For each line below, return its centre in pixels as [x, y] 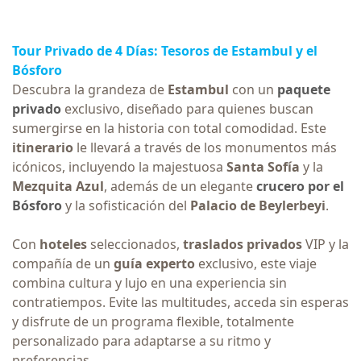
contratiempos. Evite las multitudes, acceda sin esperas [180, 302]
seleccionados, [137, 244]
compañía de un [63, 263]
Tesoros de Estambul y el [238, 50]
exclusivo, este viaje [256, 263]
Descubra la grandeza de [90, 89]
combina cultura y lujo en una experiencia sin [149, 282]
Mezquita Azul [58, 186]
